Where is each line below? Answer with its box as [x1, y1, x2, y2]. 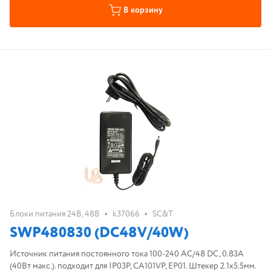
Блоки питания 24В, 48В [10, 208, 100, 220]
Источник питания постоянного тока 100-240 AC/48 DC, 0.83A [10, 248, 244, 260]
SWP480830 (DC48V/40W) [10, 223, 189, 244]
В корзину [123, 4, 163, 16]
